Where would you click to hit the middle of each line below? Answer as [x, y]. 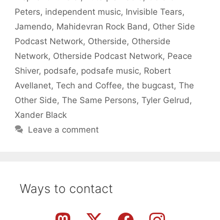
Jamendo [33, 26]
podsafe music [110, 70]
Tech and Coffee [89, 85]
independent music [83, 12]
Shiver [27, 70]
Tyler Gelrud [165, 100]
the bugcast [150, 85]
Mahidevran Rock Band [102, 26]
